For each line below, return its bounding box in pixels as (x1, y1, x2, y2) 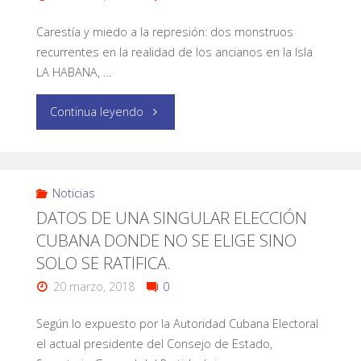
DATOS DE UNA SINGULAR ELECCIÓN (35, 205, 307, 229)
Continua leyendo (50, 103, 144, 119)
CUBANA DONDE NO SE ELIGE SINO (35, 228, 297, 251)
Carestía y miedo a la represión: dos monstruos (35, 24, 293, 40)
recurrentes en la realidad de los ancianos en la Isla (35, 44, 313, 60)
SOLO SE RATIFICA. (35, 251, 171, 274)
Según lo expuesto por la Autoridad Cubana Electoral (35, 315, 318, 331)
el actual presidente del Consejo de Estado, (35, 335, 272, 351)
